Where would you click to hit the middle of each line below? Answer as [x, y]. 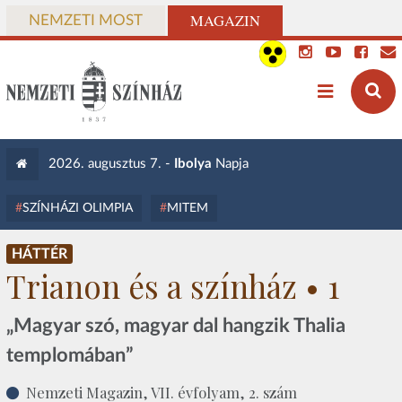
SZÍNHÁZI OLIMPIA [77, 208]
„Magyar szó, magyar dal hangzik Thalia [175, 325]
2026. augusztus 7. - [111, 164]
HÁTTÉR [39, 254]
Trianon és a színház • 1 [172, 286]
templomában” [72, 355]
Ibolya [192, 164]
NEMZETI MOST [85, 21]
